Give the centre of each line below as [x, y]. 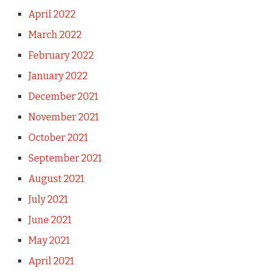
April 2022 [52, 14]
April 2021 [51, 261]
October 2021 [58, 137]
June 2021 [50, 220]
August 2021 [56, 178]
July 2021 [48, 199]
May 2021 [49, 240]
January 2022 [58, 76]
